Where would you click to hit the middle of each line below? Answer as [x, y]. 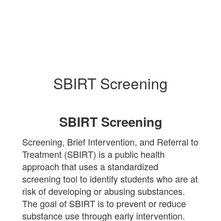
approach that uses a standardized [90, 166]
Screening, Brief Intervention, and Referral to [110, 142]
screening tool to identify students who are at [110, 179]
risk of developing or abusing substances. [104, 191]
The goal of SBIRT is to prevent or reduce [104, 203]
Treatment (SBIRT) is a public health [93, 154]
